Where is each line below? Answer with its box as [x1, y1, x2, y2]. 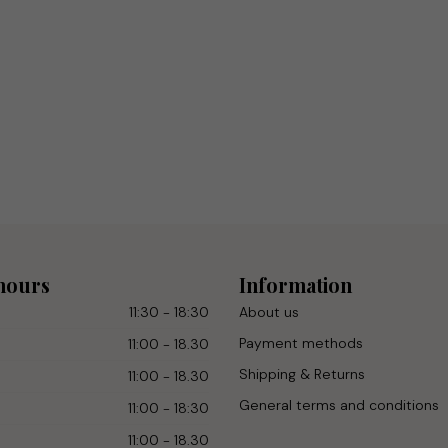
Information [239, 272, 352, 298]
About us [239, 303, 299, 321]
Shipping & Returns [239, 365, 365, 383]
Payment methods [239, 334, 363, 352]
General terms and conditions [239, 396, 439, 414]
